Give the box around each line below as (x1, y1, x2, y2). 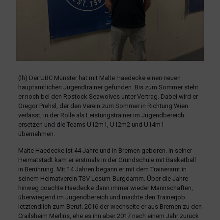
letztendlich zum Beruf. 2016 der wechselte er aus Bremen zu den (18, 202, 202, 210)
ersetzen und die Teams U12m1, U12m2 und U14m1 (18, 120, 164, 128)
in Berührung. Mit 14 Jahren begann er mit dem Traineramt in (18, 165, 187, 173)
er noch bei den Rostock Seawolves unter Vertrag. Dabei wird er (18, 92, 198, 100)
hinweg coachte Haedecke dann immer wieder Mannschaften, (18, 184, 193, 192)
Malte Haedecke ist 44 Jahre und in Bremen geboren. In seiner (18, 146, 192, 154)
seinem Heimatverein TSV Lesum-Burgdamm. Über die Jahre (18, 174, 188, 182)
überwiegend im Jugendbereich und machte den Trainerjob (18, 193, 185, 201)
